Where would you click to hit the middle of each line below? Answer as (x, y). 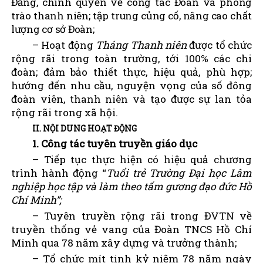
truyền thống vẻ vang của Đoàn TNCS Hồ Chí (131, 229)
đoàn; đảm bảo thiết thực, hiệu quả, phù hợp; (131, 72)
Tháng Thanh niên (141, 45)
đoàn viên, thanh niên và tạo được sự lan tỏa (131, 99)
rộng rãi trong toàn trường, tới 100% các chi (131, 58)
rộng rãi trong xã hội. (65, 112)
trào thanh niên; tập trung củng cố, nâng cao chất (131, 15)
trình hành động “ (59, 173)
